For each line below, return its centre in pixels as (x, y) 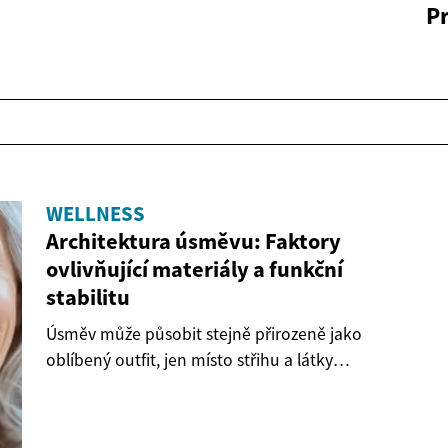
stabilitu (88, 297)
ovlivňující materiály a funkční (194, 269)
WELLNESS (95, 214)
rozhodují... (87, 386)
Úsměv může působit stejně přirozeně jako (204, 334)
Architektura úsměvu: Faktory (193, 241)
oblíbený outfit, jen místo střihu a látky (189, 360)
